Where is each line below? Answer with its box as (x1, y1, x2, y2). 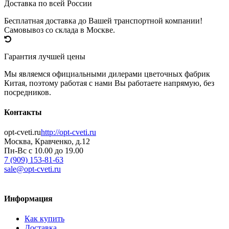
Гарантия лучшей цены (4, 52, 85, 61)
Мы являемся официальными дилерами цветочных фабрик (4, 69, 210, 78)
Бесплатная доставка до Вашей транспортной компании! (4, 16, 202, 25)
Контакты (4, 108, 42, 117)
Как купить (25, 214, 64, 223)
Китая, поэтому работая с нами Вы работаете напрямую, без (4, 78, 214, 87)
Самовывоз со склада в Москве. (4, 25, 115, 34)
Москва (4, 137, 31, 146)
